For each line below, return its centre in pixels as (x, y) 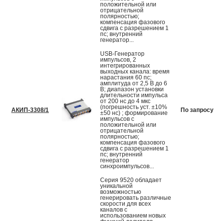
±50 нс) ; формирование (134, 113)
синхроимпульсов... (127, 166)
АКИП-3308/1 (30, 110)
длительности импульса (134, 95)
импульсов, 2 (118, 60)
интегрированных (125, 66)
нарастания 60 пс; (126, 78)
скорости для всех (126, 204)
